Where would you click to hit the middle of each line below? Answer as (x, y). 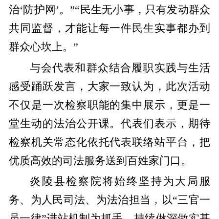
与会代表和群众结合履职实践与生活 (120, 68)
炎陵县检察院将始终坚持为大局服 (120, 182)
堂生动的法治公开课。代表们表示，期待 (109, 123)
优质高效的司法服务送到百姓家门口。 (100, 161)
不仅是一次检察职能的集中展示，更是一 (109, 105)
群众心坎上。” (43, 47)
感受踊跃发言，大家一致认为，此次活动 (109, 86)
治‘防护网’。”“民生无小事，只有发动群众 (109, 10)
